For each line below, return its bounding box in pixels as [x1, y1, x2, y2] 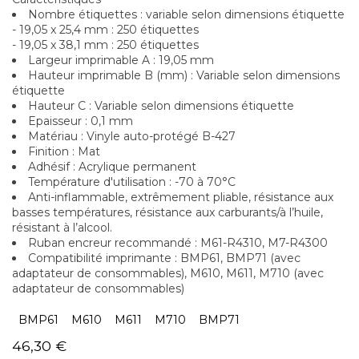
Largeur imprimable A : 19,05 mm [28, 52, 214, 67]
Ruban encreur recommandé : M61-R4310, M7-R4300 [28, 235, 328, 250]
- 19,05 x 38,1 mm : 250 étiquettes [12, 37, 199, 52]
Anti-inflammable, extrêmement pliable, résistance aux [28, 189, 333, 204]
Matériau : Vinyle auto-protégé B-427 [28, 128, 236, 143]
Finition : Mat [28, 143, 100, 159]
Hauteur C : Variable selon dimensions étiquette [28, 98, 294, 113]
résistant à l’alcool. [12, 220, 112, 235]
